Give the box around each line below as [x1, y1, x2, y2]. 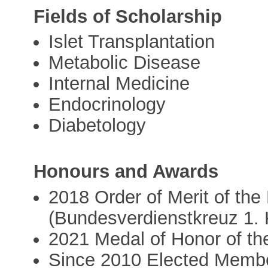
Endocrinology [48, 94, 166, 115]
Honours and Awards [33, 161, 219, 182]
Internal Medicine [48, 73, 190, 95]
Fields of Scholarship [33, 6, 223, 28]
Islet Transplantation [48, 31, 215, 53]
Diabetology [48, 115, 147, 136]
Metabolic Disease [48, 52, 201, 74]
